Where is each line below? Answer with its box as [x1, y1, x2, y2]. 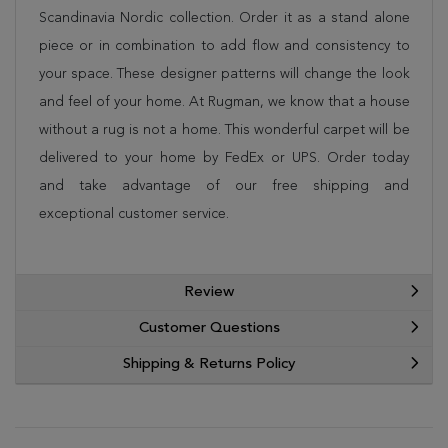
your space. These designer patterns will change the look [38, 67, 410, 81]
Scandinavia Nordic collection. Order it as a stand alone [38, 11, 410, 25]
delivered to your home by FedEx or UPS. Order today [38, 151, 410, 165]
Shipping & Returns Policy [122, 356, 296, 372]
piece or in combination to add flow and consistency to [38, 39, 410, 53]
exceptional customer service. [38, 207, 229, 221]
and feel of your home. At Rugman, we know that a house [38, 95, 410, 109]
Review [184, 284, 234, 300]
